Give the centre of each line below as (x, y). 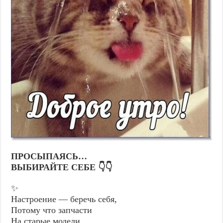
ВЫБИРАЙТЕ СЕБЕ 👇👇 (62, 167)
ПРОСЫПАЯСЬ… (49, 157)
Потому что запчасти (52, 210)
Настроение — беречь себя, (64, 199)
